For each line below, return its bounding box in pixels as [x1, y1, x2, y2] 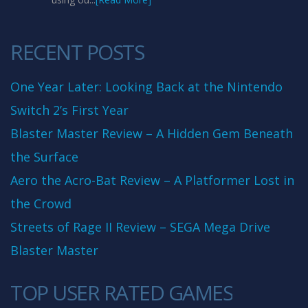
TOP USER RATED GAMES [10, 278, 232, 307]
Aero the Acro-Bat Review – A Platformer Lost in [10, 172, 294, 188]
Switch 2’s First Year [10, 102, 129, 118]
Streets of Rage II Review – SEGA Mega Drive [10, 219, 270, 235]
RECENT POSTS [10, 38, 144, 66]
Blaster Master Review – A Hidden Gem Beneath [10, 125, 293, 142]
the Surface [10, 148, 78, 165]
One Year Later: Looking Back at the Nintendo [10, 78, 283, 95]
